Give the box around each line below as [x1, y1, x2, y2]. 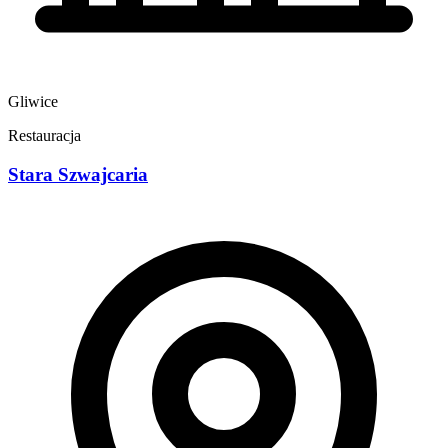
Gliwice [8, 93, 58, 111]
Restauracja [8, 127, 81, 145]
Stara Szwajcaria [8, 164, 148, 186]
